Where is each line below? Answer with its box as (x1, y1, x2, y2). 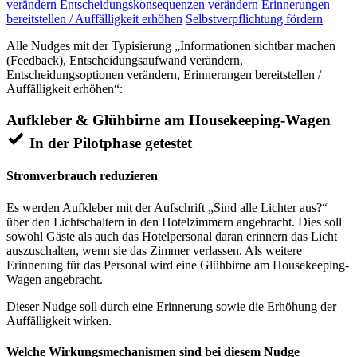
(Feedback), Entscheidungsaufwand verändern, (6, 53, 243, 68)
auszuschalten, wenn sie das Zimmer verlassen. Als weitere (6, 243, 302, 257)
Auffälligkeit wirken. (6, 313, 112, 328)
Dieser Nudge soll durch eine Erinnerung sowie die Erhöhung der (6, 299, 336, 313)
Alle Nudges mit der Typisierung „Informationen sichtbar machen (6, 39, 335, 53)
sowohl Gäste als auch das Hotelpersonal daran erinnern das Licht (6, 229, 337, 243)
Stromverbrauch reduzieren (6, 169, 158, 183)
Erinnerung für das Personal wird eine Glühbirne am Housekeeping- (6, 257, 349, 272)
